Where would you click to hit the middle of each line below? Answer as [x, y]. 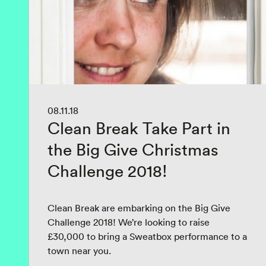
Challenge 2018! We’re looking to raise [129, 222]
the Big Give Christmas [133, 150]
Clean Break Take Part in [139, 128]
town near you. [79, 251]
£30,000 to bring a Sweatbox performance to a [147, 236]
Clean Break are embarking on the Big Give [139, 208]
